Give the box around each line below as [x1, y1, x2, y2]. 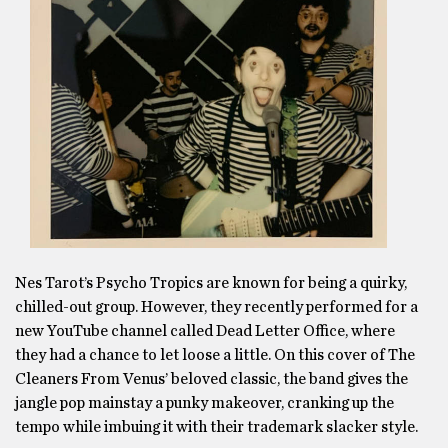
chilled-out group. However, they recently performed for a [15, 299, 418, 315]
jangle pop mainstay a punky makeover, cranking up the [15, 395, 394, 411]
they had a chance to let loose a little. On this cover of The [15, 347, 415, 363]
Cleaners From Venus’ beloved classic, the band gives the [15, 371, 408, 387]
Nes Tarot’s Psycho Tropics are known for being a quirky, [15, 275, 407, 291]
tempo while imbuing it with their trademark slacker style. [15, 419, 418, 435]
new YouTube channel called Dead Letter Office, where [15, 323, 395, 339]
